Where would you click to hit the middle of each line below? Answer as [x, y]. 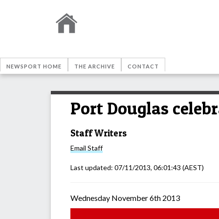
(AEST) [192, 168]
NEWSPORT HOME [34, 66]
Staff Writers [99, 133]
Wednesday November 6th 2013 [125, 198]
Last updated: [92, 168]
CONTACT [143, 66]
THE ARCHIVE [95, 66]
